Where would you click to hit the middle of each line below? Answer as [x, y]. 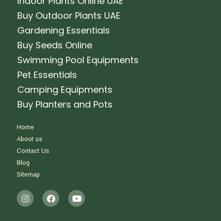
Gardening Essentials [64, 31]
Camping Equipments [65, 90]
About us [30, 139]
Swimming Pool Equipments [78, 60]
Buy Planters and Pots [65, 105]
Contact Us [33, 151]
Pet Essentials [47, 75]
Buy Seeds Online [55, 45]
